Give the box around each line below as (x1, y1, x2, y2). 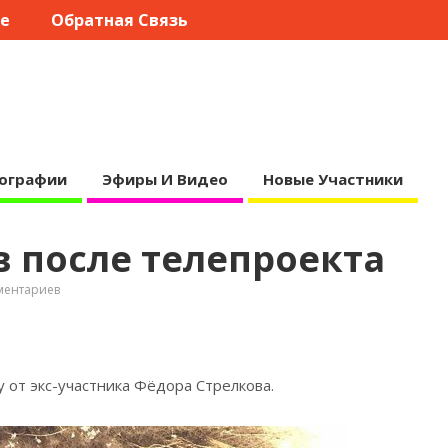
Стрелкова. (195, 374, 274, 395)
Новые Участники (262, 168, 403, 189)
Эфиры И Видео (101, 168, 228, 189)
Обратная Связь (50, 9, 188, 32)
